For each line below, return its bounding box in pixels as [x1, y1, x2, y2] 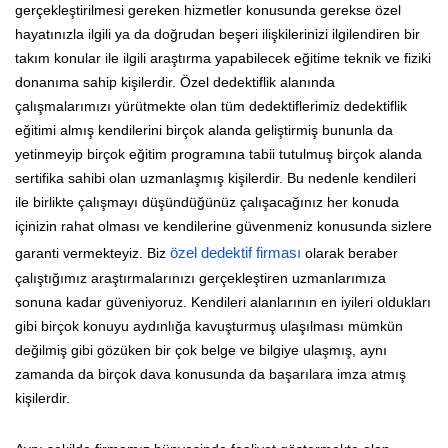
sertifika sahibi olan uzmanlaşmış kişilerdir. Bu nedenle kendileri [15, 169, 416, 186]
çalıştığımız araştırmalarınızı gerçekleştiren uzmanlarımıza [15, 269, 386, 286]
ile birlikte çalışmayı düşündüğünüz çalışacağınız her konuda [15, 193, 399, 210]
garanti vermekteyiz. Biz [15, 244, 170, 261]
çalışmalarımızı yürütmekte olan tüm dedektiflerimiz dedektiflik [15, 97, 407, 114]
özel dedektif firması [170, 244, 301, 261]
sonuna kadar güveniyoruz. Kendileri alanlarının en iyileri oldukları [15, 293, 431, 310]
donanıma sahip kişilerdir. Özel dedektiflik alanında [15, 73, 335, 90]
